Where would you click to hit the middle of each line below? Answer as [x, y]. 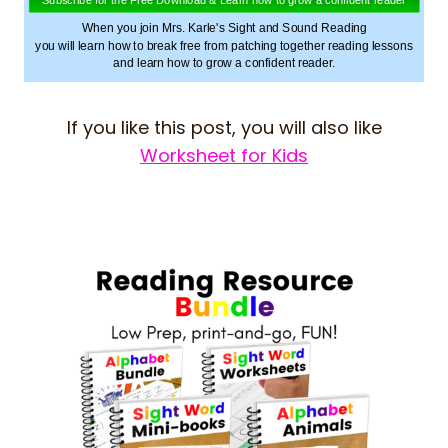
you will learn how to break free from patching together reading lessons [224, 45]
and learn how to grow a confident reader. [224, 63]
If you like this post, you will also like [224, 127]
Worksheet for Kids [224, 155]
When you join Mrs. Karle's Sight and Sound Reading [224, 28]
